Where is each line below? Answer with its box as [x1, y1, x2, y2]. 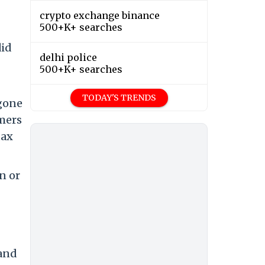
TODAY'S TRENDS [82, 92, 156, 104]
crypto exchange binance [40, 9, 160, 22]
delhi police [40, 51, 97, 64]
